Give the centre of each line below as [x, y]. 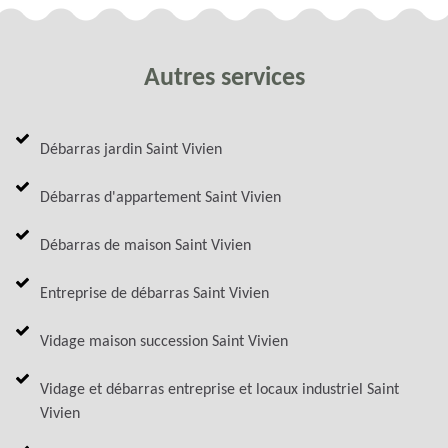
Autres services [224, 78]
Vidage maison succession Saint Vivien [164, 341]
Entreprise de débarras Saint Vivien [154, 293]
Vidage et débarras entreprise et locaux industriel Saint [219, 389]
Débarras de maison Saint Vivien [145, 245]
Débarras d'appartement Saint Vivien [160, 197]
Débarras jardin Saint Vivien [131, 149]
